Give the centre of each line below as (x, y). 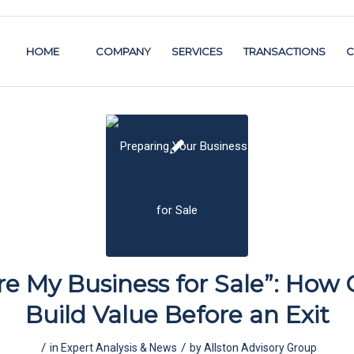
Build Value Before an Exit (177, 315)
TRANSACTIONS (284, 51)
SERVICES (197, 51)
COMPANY (123, 51)
